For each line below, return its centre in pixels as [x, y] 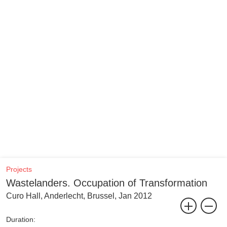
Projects [19, 169]
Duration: [21, 219]
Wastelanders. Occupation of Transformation [107, 183]
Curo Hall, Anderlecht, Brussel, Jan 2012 [79, 196]
